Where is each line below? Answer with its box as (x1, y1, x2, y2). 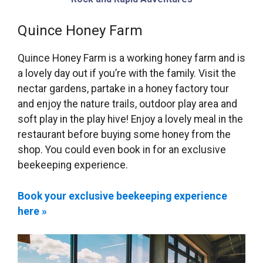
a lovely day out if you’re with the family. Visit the (18, 68, 236, 80)
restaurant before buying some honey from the (18, 129, 231, 141)
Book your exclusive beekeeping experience (18, 190, 227, 202)
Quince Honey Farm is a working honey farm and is (18, 52, 245, 65)
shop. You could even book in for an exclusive (18, 144, 226, 156)
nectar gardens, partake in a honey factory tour (18, 83, 229, 95)
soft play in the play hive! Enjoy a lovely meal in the (18, 113, 243, 126)
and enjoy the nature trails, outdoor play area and (18, 98, 237, 110)
